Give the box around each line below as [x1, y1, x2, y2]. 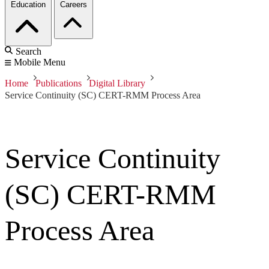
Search [16, 46, 41, 57]
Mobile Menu [14, 57, 65, 68]
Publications [35, 78, 82, 89]
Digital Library [89, 78, 145, 89]
